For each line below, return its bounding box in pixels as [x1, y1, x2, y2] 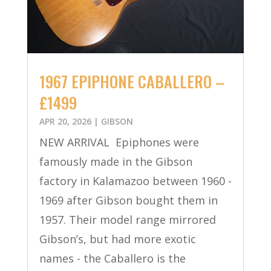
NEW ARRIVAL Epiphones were [39, 135, 199, 150]
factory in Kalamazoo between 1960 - [39, 174, 232, 189]
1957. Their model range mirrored [39, 212, 216, 227]
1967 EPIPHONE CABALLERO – [39, 70, 224, 94]
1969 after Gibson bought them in [39, 193, 218, 208]
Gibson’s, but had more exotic [39, 232, 196, 247]
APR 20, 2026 [39, 116, 91, 128]
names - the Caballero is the [39, 251, 186, 266]
